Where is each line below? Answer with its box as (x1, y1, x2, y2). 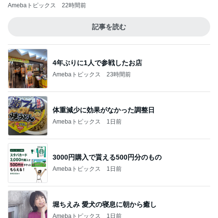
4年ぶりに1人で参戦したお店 (53, 58, 142, 67)
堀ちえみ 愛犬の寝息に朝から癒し (53, 200, 157, 208)
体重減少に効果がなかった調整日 (53, 106, 155, 114)
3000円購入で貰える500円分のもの (53, 153, 162, 161)
